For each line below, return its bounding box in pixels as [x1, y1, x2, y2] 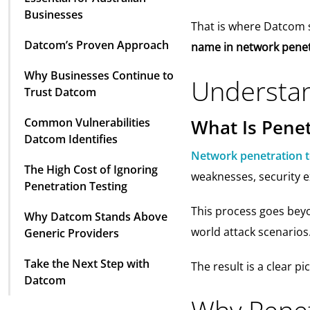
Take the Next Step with [24, 256, 149, 272]
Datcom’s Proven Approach [24, 37, 169, 53]
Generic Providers [24, 226, 119, 241]
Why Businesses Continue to [24, 68, 174, 84]
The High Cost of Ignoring [24, 162, 158, 178]
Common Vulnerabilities [24, 115, 150, 131]
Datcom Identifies [24, 131, 118, 147]
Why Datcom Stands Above [24, 209, 167, 225]
